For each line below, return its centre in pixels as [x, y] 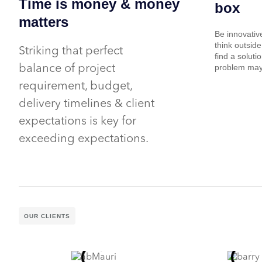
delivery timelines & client [87, 104]
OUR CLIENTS [47, 216]
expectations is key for [77, 121]
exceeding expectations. [84, 139]
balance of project [67, 69]
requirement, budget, [75, 86]
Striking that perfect [71, 51]
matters [44, 22]
